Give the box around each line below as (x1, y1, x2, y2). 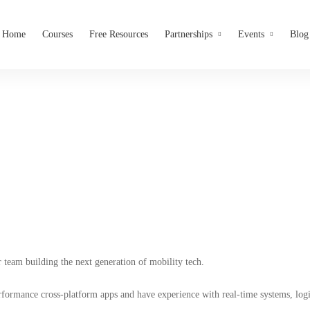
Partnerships (165, 29, 212, 39)
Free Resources (89, 29, 148, 39)
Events (238, 29, 264, 39)
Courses (42, 29, 73, 39)
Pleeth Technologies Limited (83, 150, 227, 164)
